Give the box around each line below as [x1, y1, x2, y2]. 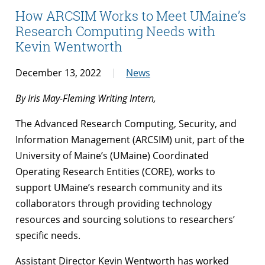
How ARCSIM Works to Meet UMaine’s [15, 7, 246, 24]
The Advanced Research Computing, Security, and [15, 117, 237, 131]
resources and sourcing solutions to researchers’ [15, 213, 235, 227]
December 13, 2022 [15, 66, 101, 80]
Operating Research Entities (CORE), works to [15, 165, 215, 179]
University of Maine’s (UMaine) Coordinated [15, 149, 209, 163]
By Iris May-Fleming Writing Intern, [15, 92, 156, 105]
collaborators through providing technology [15, 197, 212, 211]
